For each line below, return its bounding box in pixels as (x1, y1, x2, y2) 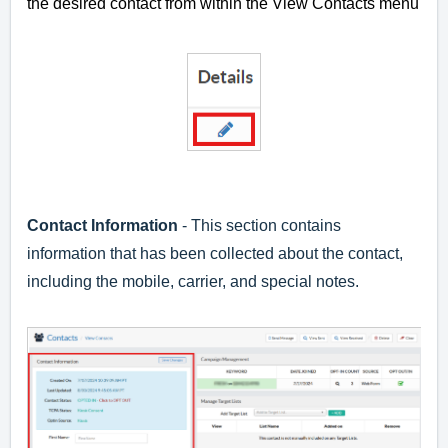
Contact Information (27, 216, 182, 234)
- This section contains (182, 216, 341, 234)
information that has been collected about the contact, (27, 244, 403, 262)
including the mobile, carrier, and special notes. (27, 272, 363, 290)
